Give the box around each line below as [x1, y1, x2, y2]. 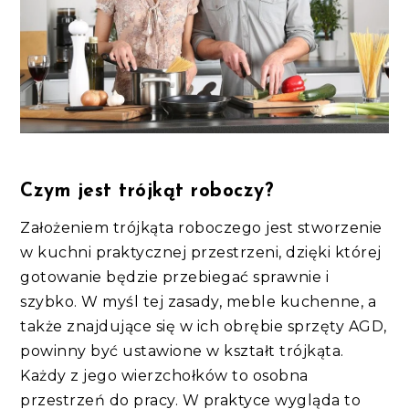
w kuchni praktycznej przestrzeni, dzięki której [20, 243, 382, 261]
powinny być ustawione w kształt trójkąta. [20, 341, 344, 360]
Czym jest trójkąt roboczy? [20, 181, 280, 201]
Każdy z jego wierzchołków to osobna [20, 366, 309, 384]
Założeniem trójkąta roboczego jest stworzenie [20, 218, 383, 236]
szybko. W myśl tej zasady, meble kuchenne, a [20, 292, 377, 310]
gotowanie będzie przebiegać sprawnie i [20, 267, 330, 286]
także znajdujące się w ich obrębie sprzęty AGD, [20, 317, 387, 335]
